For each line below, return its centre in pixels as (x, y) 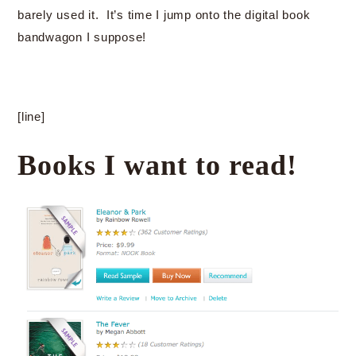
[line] (31, 116)
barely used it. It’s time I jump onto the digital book (164, 15)
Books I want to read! (157, 165)
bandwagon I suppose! (82, 37)
